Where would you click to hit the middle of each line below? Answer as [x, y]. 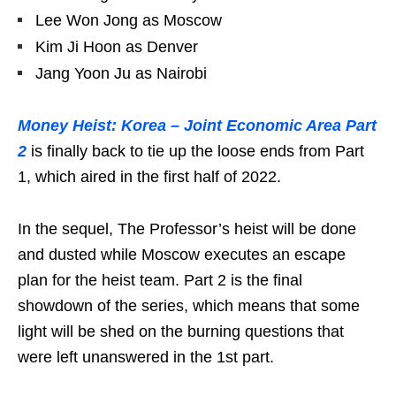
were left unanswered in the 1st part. [148, 358]
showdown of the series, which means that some [189, 306]
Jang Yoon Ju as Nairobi [121, 74]
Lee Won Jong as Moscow [129, 21]
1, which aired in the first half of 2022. [149, 177]
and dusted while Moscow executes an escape [182, 255]
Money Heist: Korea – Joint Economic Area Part [197, 126]
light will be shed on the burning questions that [181, 332]
